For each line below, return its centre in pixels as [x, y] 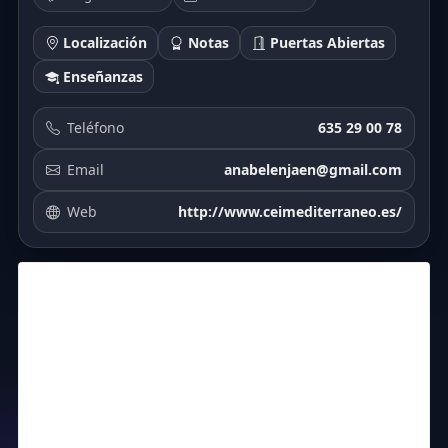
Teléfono [95, 128]
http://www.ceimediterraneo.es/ [290, 212]
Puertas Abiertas [325, 43]
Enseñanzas [100, 76]
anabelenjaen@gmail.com [313, 170]
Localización [102, 43]
